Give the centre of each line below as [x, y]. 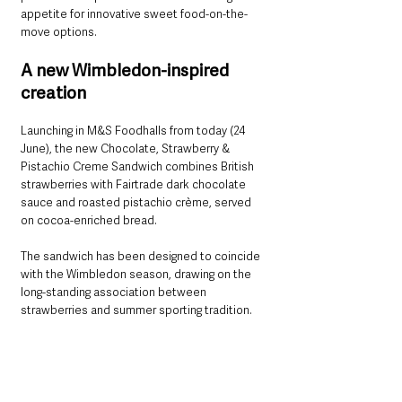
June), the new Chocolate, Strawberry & [127, 149]
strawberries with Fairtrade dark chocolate [135, 185]
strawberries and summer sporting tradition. [136, 310]
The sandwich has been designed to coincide [142, 257]
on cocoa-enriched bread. [89, 221]
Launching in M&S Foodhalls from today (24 [134, 131]
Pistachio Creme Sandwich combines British [139, 167]
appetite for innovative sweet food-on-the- [134, 14]
